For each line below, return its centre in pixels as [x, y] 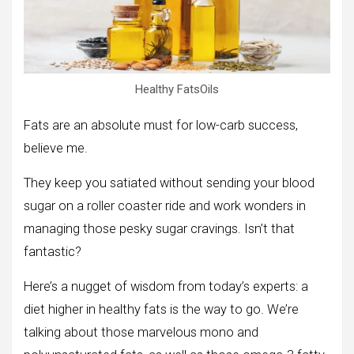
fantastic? [53, 252]
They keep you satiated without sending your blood [169, 183]
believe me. [56, 149]
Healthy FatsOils [177, 90]
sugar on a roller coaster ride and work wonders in [165, 206]
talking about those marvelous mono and [141, 333]
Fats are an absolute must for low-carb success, [161, 126]
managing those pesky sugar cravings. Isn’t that [159, 229]
